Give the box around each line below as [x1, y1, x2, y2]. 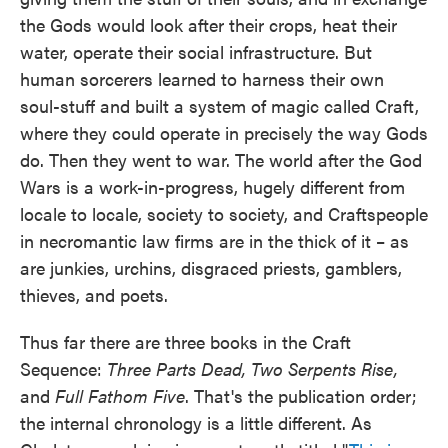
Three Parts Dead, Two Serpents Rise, [107, 356, 398, 381]
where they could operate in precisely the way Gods [20, 120, 428, 145]
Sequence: [20, 356, 107, 381]
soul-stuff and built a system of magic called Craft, [20, 93, 419, 118]
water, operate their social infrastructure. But [20, 39, 372, 64]
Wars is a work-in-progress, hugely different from [20, 174, 405, 199]
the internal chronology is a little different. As [20, 410, 372, 435]
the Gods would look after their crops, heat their [20, 12, 397, 37]
